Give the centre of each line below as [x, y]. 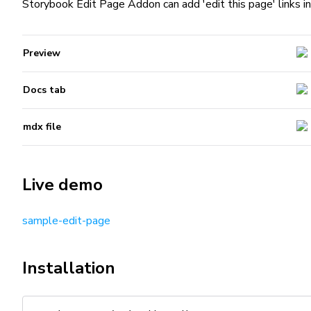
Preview [42, 53]
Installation [69, 268]
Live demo [62, 185]
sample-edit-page [66, 221]
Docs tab [44, 90]
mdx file [42, 127]
